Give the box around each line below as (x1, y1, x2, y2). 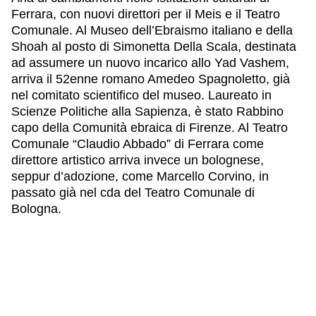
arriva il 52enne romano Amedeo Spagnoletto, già (11, 71, 290, 86)
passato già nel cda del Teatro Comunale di (11, 185, 255, 200)
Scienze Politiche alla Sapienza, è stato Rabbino (11, 104, 284, 119)
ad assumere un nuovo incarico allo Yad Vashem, (11, 55, 289, 70)
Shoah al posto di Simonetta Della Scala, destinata (11, 39, 296, 54)
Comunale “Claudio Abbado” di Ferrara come (11, 136, 264, 151)
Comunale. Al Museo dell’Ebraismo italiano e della (11, 23, 293, 37)
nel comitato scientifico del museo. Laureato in (11, 87, 272, 102)
